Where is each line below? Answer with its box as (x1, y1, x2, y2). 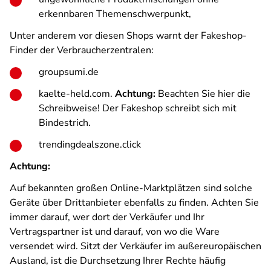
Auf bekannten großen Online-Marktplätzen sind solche (10, 181, 252, 195)
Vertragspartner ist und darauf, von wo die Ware (10, 225, 220, 238)
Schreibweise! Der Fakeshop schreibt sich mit (39, 102, 237, 115)
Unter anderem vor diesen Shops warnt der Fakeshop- (10, 29, 247, 42)
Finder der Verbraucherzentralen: (10, 44, 154, 57)
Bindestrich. (39, 116, 91, 129)
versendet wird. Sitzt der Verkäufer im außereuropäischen (10, 240, 261, 253)
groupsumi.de (39, 65, 99, 79)
